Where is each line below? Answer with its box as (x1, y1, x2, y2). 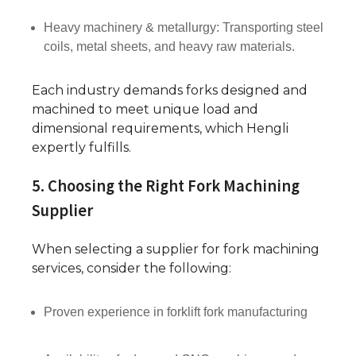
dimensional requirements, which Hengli (32, 121, 288, 137)
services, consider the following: (32, 260, 231, 276)
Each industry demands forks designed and (32, 83, 308, 99)
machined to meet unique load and (32, 102, 258, 118)
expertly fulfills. (32, 140, 131, 156)
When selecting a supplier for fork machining (32, 241, 319, 257)
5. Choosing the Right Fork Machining (32, 175, 300, 196)
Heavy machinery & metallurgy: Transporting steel (44, 21, 323, 35)
